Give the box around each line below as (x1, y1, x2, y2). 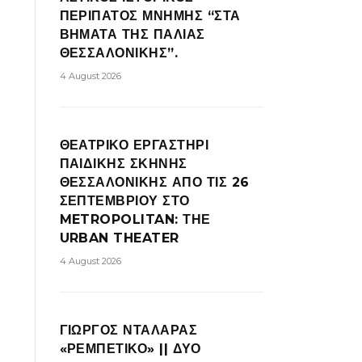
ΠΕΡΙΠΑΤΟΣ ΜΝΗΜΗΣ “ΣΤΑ (59, 8, 241, 23)
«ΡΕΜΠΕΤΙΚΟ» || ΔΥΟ (59, 341, 201, 356)
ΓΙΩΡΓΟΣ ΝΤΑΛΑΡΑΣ (59, 322, 198, 338)
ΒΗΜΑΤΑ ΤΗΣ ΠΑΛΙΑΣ (59, 27, 205, 42)
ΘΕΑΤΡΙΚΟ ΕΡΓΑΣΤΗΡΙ (59, 137, 209, 153)
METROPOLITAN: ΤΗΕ (59, 212, 211, 227)
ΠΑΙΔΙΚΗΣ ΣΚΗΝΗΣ (59, 156, 187, 171)
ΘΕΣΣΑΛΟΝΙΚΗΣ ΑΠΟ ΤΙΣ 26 (59, 175, 250, 190)
